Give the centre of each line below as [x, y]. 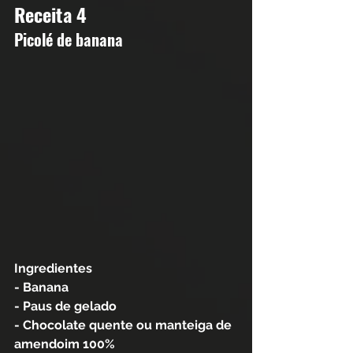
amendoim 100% [65, 344]
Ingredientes [53, 268]
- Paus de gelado [67, 306]
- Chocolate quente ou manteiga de [124, 325]
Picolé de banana [71, 40]
